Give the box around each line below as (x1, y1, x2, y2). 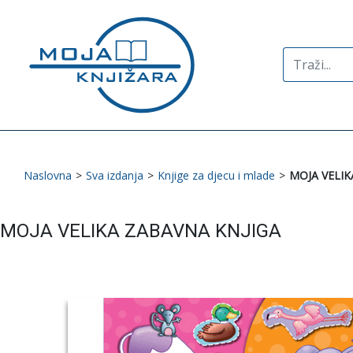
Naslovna (24, 167, 72, 183)
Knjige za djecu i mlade (158, 167, 275, 183)
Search (281, 47, 322, 65)
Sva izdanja (86, 167, 143, 183)
